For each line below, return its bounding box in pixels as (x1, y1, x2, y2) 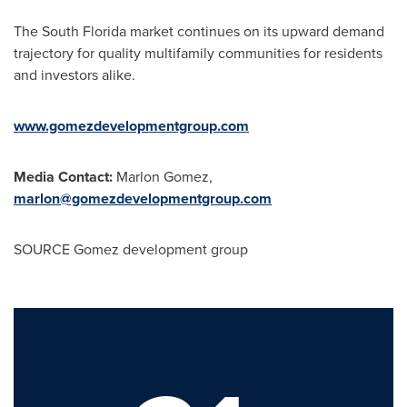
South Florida (42, 20, 126, 42)
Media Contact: (14, 165, 113, 187)
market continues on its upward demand (126, 20, 384, 42)
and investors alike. (14, 64, 135, 85)
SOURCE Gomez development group (14, 238, 248, 260)
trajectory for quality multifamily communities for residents (14, 42, 382, 64)
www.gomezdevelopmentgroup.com (14, 114, 249, 136)
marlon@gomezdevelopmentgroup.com (14, 187, 272, 209)
